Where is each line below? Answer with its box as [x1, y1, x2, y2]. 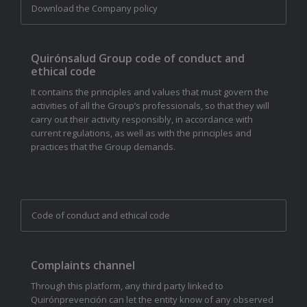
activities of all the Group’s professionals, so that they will [31, 99, 269, 112]
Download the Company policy [32, 2, 158, 15]
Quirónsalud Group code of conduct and [31, 51, 245, 66]
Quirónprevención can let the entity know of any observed [31, 293, 273, 306]
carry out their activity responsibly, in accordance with [31, 113, 253, 126]
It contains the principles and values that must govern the [31, 86, 269, 99]
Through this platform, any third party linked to [31, 279, 223, 292]
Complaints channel [31, 257, 135, 273]
